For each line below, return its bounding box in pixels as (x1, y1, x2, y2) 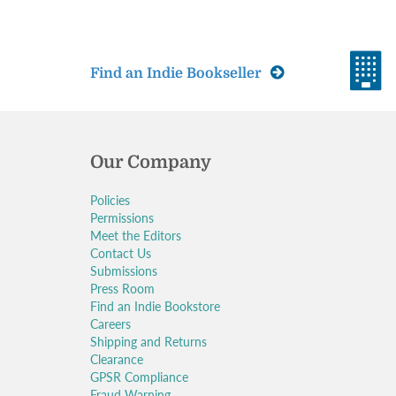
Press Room (90, 281, 155, 296)
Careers (90, 316, 131, 331)
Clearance (90, 352, 143, 367)
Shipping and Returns (90, 334, 207, 349)
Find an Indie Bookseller (90, 65, 265, 81)
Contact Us (90, 246, 151, 261)
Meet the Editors (90, 228, 181, 243)
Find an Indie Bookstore (90, 299, 220, 314)
